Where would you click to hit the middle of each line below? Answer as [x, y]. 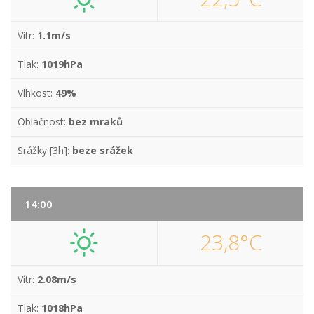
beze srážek [103, 150]
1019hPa [62, 64]
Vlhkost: [36, 93]
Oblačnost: [43, 122]
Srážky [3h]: [45, 150]
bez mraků [96, 122]
